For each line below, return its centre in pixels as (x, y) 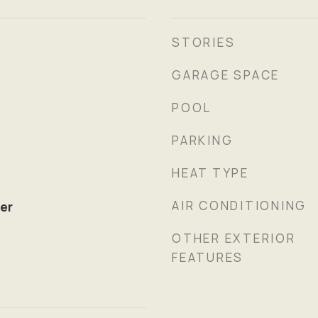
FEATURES (208, 257)
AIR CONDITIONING (239, 205)
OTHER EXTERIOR (234, 238)
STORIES (204, 42)
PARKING (203, 140)
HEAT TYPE (210, 173)
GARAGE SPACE (226, 75)
